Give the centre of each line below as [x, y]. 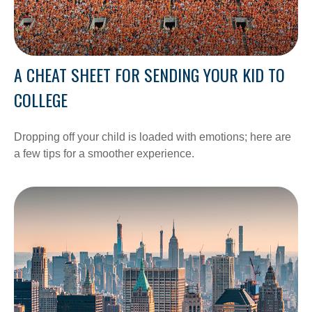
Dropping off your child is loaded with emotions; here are [153, 137]
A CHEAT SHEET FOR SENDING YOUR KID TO [149, 75]
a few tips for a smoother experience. [104, 154]
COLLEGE [41, 100]
